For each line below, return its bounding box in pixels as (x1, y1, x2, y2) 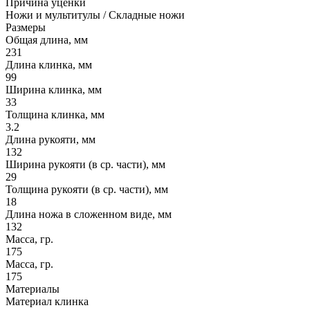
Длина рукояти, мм (6, 133, 95, 145)
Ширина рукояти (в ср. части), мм (6, 158, 165, 170)
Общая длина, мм (6, 33, 88, 46)
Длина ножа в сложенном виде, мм (6, 208, 172, 220)
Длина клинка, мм (6, 58, 92, 71)
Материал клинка (6, 295, 89, 307)
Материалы (6, 282, 60, 295)
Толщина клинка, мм (6, 108, 104, 120)
